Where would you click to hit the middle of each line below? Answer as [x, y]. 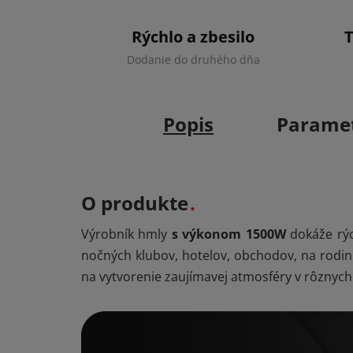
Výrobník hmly [126, 234]
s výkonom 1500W [229, 234]
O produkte [135, 203]
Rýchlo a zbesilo [193, 36]
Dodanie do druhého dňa [193, 59]
